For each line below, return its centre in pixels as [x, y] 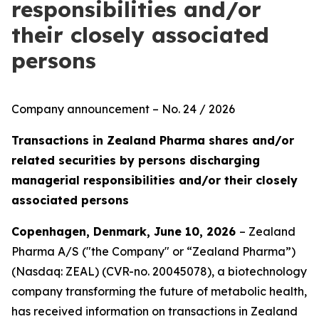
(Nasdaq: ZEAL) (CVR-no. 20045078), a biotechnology [159, 271]
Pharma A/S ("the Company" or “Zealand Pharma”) [153, 251]
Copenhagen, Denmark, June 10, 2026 [125, 231]
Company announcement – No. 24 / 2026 [123, 109]
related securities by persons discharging [136, 160]
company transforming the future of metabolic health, [159, 291]
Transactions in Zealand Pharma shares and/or [153, 140]
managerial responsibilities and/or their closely [155, 180]
